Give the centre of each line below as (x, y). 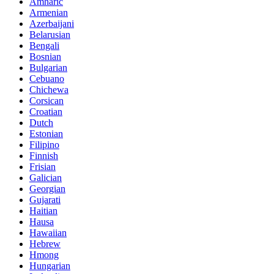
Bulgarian (48, 68)
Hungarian (50, 266)
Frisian (43, 167)
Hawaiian (48, 233)
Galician (46, 178)
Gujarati (45, 200)
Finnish (44, 156)
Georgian (47, 189)
